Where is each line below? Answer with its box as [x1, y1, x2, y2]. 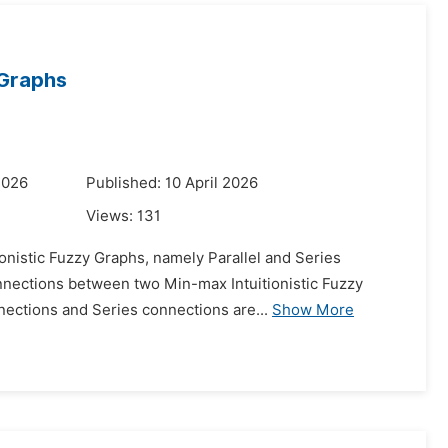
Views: [86, 207, 137, 225]
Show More [272, 301, 354, 319]
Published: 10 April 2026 [86, 174, 258, 192]
